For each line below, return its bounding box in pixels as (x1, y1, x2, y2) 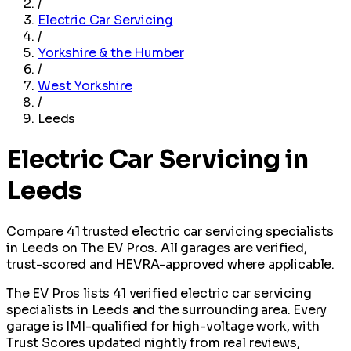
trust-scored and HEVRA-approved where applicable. (6, 255, 335, 273)
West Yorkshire (38, 78, 132, 94)
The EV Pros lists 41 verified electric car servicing (6, 284, 312, 302)
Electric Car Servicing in (6, 143, 309, 175)
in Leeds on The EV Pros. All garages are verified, (6, 239, 307, 256)
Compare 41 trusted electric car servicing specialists (6, 223, 334, 240)
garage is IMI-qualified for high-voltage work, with (6, 317, 320, 335)
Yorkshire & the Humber (38, 45, 184, 61)
